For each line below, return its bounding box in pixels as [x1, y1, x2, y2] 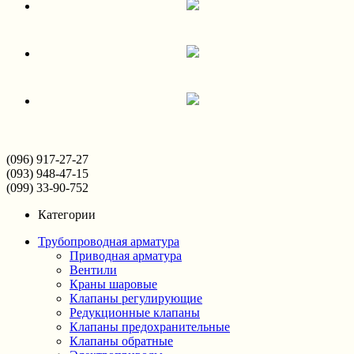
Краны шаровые [70, 277, 157, 291]
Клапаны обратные [70, 334, 173, 348]
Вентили [70, 263, 117, 277]
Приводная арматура [70, 249, 182, 262]
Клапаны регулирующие [70, 292, 202, 305]
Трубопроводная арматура [38, 235, 179, 248]
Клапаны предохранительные [70, 320, 230, 333]
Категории [38, 208, 96, 221]
